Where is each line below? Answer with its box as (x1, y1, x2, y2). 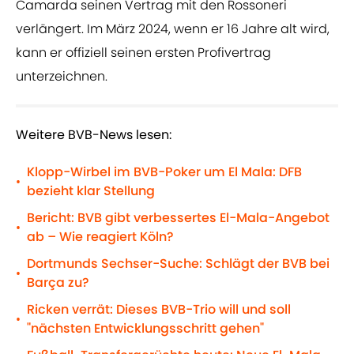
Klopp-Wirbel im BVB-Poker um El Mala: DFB (27, 163, 302, 182)
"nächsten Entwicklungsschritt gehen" (27, 319, 264, 338)
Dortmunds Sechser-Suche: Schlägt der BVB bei (27, 254, 330, 273)
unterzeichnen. (16, 67, 107, 86)
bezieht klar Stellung (27, 182, 155, 201)
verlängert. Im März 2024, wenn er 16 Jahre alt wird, (16, 20, 330, 39)
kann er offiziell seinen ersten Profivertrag (16, 43, 271, 62)
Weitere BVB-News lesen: (16, 126, 171, 145)
